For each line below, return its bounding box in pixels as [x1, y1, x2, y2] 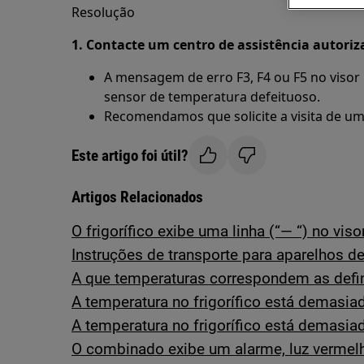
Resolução [71, 3, 135, 21]
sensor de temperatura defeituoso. [104, 88, 320, 106]
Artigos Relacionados [71, 188, 203, 206]
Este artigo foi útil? [71, 145, 188, 165]
